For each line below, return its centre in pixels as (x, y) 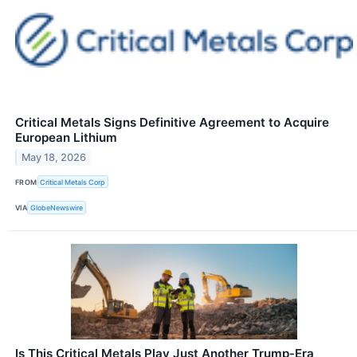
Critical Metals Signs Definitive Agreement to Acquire (172, 123)
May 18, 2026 (54, 157)
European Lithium (66, 138)
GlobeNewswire (57, 207)
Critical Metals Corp (73, 182)
